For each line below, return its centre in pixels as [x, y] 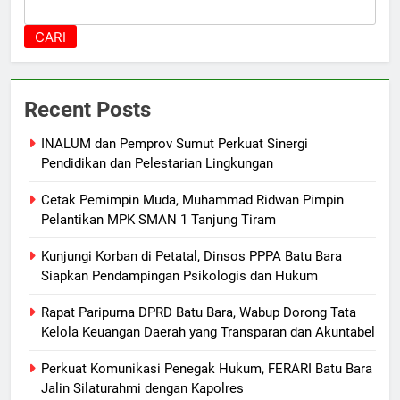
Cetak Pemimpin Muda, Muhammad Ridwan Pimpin [192, 200]
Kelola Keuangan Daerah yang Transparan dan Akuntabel [208, 333]
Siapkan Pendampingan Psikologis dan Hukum [179, 276]
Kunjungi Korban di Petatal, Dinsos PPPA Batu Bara [192, 257]
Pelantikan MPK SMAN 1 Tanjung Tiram [158, 220]
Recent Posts [87, 110]
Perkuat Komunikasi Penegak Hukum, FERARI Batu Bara [207, 369]
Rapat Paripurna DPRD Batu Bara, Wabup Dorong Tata [199, 313]
